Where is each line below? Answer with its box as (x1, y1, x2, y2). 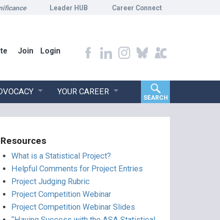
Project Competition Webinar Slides (11, 202, 135, 212)
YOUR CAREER (57, 86, 109, 96)
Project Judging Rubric (11, 177, 90, 187)
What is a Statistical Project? (11, 151, 111, 161)
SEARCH (143, 94, 168, 101)
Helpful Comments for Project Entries (11, 164, 143, 174)
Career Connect (112, 4, 162, 12)
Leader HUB (50, 4, 88, 12)
